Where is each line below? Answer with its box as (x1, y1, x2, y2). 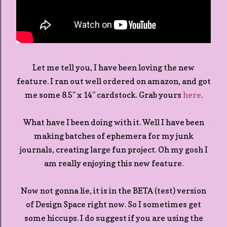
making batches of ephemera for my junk (33, 131, 194, 141)
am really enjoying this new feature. (44, 158, 183, 168)
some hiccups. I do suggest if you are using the (24, 213, 203, 223)
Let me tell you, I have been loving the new (32, 62, 195, 72)
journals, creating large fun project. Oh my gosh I (19, 144, 208, 155)
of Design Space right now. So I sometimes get (26, 199, 201, 209)
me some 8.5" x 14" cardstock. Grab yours (24, 90, 183, 100)
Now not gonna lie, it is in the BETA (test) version (21, 185, 206, 196)
